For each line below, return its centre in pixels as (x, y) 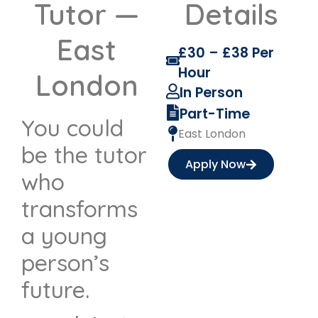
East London (212, 134)
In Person (212, 93)
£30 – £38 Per (226, 53)
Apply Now (215, 165)
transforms (79, 209)
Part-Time (215, 114)
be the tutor (84, 155)
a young (64, 236)
